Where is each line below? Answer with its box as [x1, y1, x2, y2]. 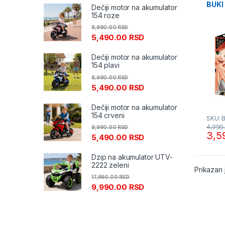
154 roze [91, 11, 120, 20]
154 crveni [91, 110, 125, 120]
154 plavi [91, 61, 120, 70]
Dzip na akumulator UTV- [91, 152, 173, 161]
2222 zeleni [91, 160, 129, 169]
